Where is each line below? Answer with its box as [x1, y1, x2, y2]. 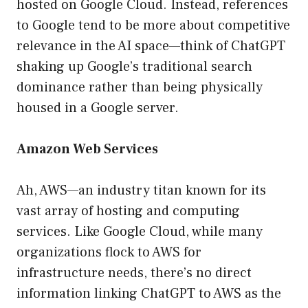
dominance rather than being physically [16, 78, 263, 97]
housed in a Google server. [16, 99, 179, 118]
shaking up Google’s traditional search [16, 58, 252, 76]
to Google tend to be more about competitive [16, 16, 290, 35]
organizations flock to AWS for [16, 243, 201, 262]
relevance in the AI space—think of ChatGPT [16, 37, 285, 56]
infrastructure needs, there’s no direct [16, 264, 252, 283]
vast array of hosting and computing [16, 202, 240, 221]
